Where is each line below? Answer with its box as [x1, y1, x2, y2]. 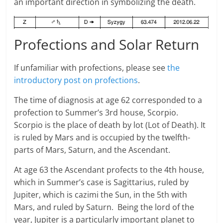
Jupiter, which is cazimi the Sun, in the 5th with [14, 189, 188, 200]
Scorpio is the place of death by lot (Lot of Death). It [14, 119, 206, 130]
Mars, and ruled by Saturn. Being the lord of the [14, 201, 195, 213]
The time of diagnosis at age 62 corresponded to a [14, 94, 203, 106]
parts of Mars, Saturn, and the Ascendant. [14, 144, 171, 155]
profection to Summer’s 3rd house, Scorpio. [14, 107, 179, 118]
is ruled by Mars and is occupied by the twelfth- [14, 131, 191, 143]
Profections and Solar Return [14, 34, 200, 54]
